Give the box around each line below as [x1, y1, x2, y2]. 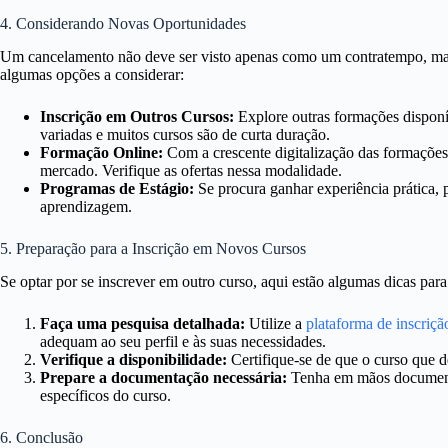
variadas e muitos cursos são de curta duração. [40, 125, 330, 143]
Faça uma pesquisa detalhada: [40, 314, 245, 332]
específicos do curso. [40, 386, 171, 404]
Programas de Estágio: [40, 179, 194, 197]
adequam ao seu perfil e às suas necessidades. [40, 332, 326, 350]
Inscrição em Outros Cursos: [40, 107, 234, 125]
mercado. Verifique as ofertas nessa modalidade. [40, 161, 342, 179]
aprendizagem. [40, 197, 132, 215]
